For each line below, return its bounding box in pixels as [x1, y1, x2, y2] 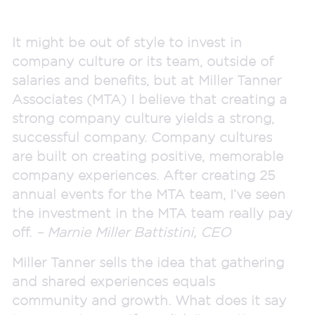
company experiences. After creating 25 [12, 167, 275, 183]
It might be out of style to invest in [12, 34, 242, 50]
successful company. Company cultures [12, 129, 272, 145]
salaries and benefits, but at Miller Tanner [12, 72, 281, 88]
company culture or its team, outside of [12, 53, 274, 69]
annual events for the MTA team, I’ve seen [12, 186, 285, 202]
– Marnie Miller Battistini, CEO [36, 224, 231, 240]
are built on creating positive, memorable [12, 148, 283, 164]
